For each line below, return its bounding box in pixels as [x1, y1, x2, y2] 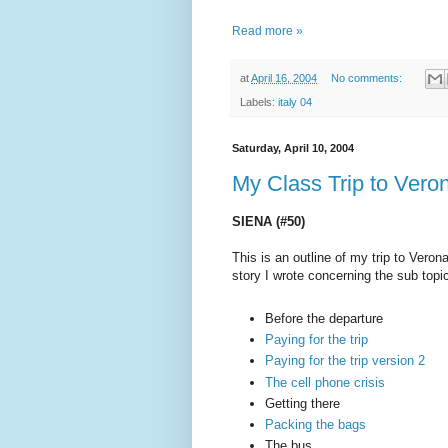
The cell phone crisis [265, 374, 385, 390]
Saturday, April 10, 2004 [232, 142, 354, 155]
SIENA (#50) [232, 214, 305, 230]
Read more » [232, 23, 303, 38]
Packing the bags [265, 417, 366, 433]
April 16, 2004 [251, 72, 317, 85]
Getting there [265, 395, 340, 411]
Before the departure [265, 310, 383, 326]
